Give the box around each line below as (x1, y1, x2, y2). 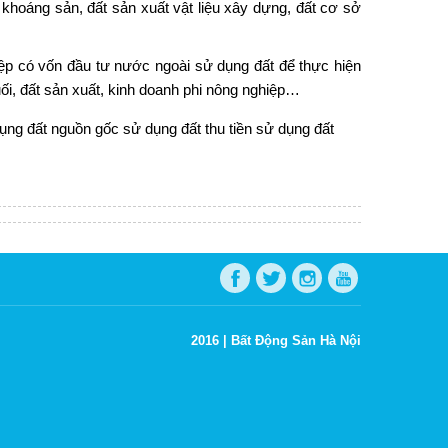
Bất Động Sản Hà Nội (231, 332, 361, 348)
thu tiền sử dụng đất (204, 119, 334, 137)
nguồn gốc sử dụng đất (50, 119, 201, 137)
